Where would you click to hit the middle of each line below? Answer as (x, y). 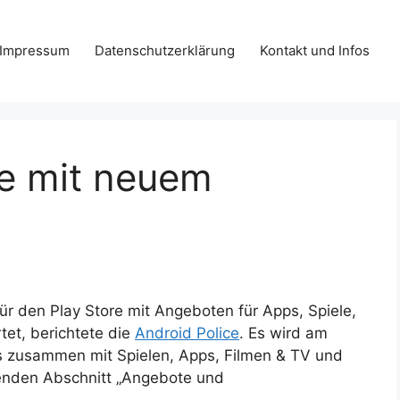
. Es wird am (283, 333)
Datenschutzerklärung (164, 50)
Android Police (187, 333)
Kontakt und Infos (314, 50)
